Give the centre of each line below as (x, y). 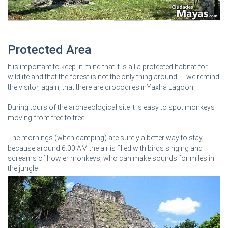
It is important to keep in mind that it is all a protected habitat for (108, 66)
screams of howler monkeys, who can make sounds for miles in (111, 158)
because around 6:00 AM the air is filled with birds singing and (105, 148)
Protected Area (50, 50)
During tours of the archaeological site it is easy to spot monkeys (111, 107)
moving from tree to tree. (47, 117)
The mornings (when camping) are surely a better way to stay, (106, 138)
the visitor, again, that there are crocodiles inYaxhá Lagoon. (101, 87)
